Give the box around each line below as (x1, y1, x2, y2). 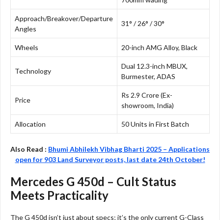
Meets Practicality (10, 188, 109, 202)
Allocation (15, 119, 46, 128)
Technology (15, 66, 51, 75)
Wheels (15, 43, 38, 52)
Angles (15, 24, 36, 33)
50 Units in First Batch (121, 119, 189, 128)
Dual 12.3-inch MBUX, (121, 61, 188, 70)
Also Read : (10, 144, 48, 153)
